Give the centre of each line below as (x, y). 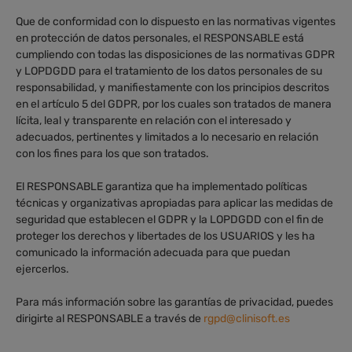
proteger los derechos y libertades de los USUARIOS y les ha (165, 236)
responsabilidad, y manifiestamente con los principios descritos (172, 87)
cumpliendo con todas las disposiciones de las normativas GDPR (175, 54)
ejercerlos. (42, 269)
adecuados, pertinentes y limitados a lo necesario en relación (167, 137)
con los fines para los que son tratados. (112, 153)
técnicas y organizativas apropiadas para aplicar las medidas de (174, 203)
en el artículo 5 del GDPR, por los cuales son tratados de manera (174, 104)
